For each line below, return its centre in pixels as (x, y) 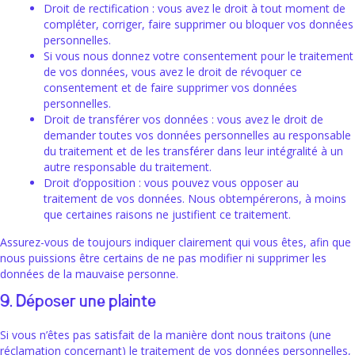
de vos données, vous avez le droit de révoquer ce (173, 72)
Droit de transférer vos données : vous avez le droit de (183, 120)
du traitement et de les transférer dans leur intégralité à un (193, 151)
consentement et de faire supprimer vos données (170, 88)
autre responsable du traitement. (128, 167)
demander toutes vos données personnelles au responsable (197, 136)
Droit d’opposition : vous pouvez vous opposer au (171, 183)
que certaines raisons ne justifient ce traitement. (167, 215)
